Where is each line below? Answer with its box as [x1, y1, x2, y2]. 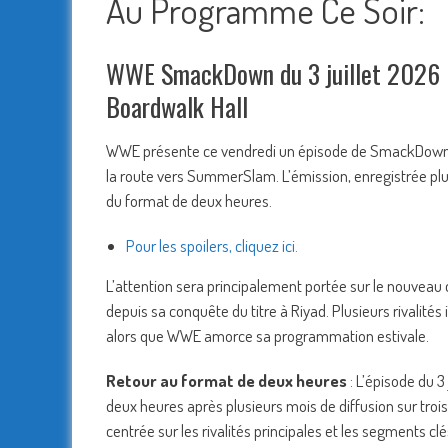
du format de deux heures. [106, 190, 272, 212]
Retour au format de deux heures [106, 370, 347, 392]
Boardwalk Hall [106, 87, 248, 127]
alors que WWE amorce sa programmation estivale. [106, 325, 429, 347]
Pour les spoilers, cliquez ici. [126, 235, 298, 257]
